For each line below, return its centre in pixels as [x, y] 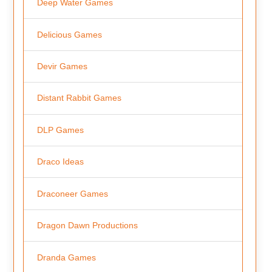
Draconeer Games [72, 193]
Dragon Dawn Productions [87, 226]
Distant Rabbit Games [79, 98]
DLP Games [60, 130]
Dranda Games [66, 257]
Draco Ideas [60, 162]
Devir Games [62, 66]
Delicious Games [69, 34]
